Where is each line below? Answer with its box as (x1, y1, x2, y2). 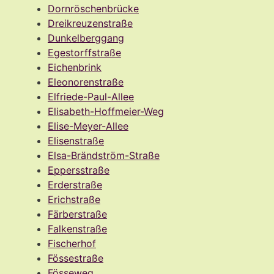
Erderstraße (48, 178, 102, 191)
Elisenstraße (48, 134, 104, 147)
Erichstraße (48, 193, 100, 206)
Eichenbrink (48, 61, 102, 73)
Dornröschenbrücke (48, 2, 139, 15)
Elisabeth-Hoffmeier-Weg (48, 105, 164, 117)
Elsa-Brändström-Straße (48, 149, 160, 161)
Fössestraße (48, 251, 103, 264)
